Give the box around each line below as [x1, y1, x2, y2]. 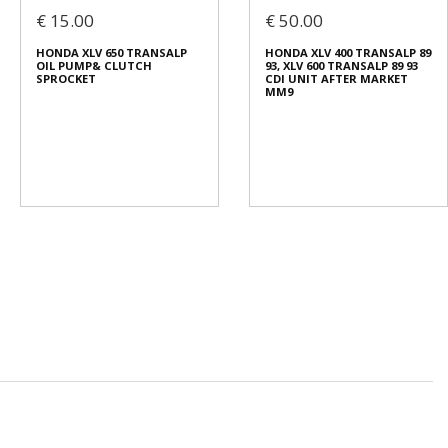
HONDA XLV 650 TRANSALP [36, 45, 187, 61]
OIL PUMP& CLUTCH [36, 58, 152, 74]
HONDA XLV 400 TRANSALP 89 [265, 45, 431, 61]
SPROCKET [36, 71, 96, 87]
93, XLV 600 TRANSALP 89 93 [265, 58, 418, 74]
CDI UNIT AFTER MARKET [265, 71, 408, 87]
